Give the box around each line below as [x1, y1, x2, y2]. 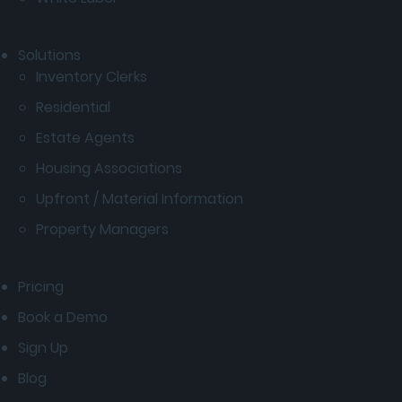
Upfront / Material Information [36, 188, 243, 209]
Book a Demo [18, 307, 108, 328]
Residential [36, 97, 110, 118]
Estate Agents [36, 127, 135, 148]
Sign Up [18, 337, 68, 358]
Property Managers [36, 219, 169, 240]
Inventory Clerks [36, 66, 147, 87]
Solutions [18, 45, 81, 66]
